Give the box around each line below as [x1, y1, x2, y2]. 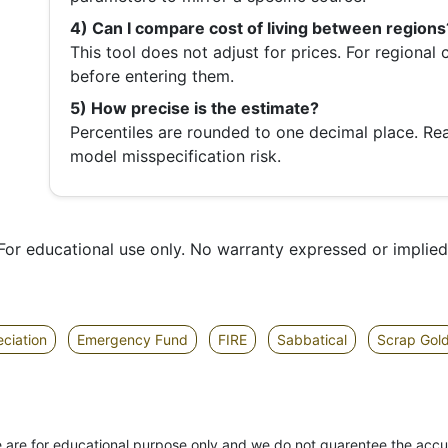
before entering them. [70, 66, 234, 87]
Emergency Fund [77, 331, 188, 349]
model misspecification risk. [70, 146, 281, 167]
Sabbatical [277, 331, 347, 349]
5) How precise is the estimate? [70, 98, 319, 119]
